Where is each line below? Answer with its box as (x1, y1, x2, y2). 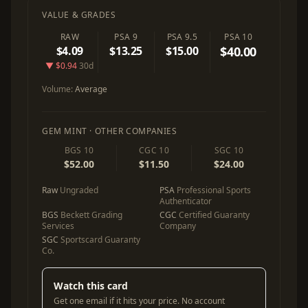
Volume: (42, 83, 75, 95)
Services (42, 220, 74, 232)
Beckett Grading (58, 209, 122, 221)
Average (75, 83, 107, 95)
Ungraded (58, 184, 98, 196)
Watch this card (54, 279, 128, 292)
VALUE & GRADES (42, 9, 116, 21)
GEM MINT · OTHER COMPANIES (42, 125, 177, 137)
